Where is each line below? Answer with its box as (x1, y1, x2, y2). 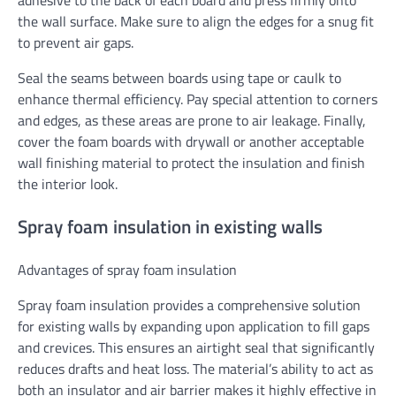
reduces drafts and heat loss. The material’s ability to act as (18, 357, 373, 379)
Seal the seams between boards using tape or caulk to (18, 67, 341, 89)
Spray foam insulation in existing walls (18, 212, 323, 241)
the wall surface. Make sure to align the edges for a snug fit (18, 11, 374, 33)
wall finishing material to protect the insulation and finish (18, 152, 365, 174)
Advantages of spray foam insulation (18, 258, 237, 280)
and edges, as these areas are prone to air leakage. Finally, (18, 110, 366, 132)
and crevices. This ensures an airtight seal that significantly (18, 336, 375, 358)
